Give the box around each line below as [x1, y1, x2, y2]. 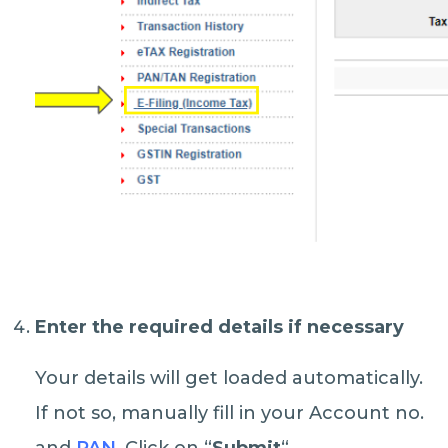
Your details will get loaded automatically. [35, 366, 424, 389]
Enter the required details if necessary [35, 315, 405, 338]
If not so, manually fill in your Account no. [35, 401, 425, 424]
